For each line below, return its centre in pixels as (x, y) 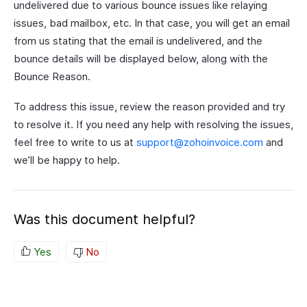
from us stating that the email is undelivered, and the (138, 41)
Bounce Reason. (52, 76)
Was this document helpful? (105, 219)
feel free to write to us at (75, 142)
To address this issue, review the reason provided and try (149, 107)
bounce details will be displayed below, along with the (141, 59)
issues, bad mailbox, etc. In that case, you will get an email (152, 23)
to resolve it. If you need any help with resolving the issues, (153, 124)
